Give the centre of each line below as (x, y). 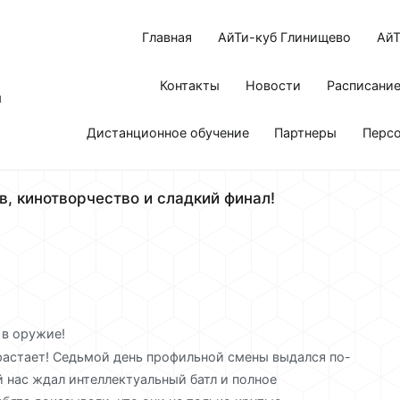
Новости (274, 85)
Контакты (190, 85)
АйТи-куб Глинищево (285, 37)
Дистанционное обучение (167, 133)
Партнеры (306, 133)
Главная (167, 37)
